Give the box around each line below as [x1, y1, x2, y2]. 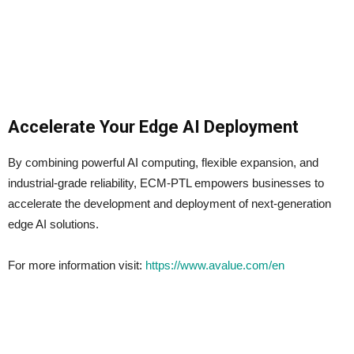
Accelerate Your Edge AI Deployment [8, 117, 299, 137]
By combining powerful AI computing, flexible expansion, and [8, 156, 318, 170]
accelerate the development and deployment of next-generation [8, 197, 331, 211]
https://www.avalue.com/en [145, 258, 284, 273]
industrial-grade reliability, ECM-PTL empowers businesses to [8, 176, 324, 190]
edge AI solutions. [8, 217, 99, 232]
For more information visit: [8, 258, 145, 273]
